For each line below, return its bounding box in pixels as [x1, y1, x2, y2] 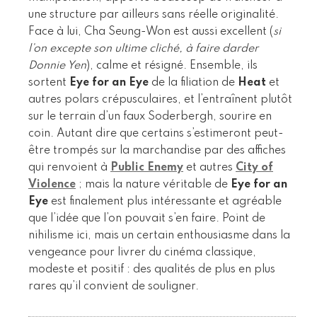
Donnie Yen [28, 59, 86, 71]
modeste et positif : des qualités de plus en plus [28, 263, 275, 275]
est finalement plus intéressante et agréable [48, 195, 282, 207]
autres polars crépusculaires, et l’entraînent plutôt [28, 93, 292, 105]
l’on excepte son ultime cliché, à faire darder [28, 42, 258, 54]
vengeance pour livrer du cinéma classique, [28, 246, 256, 258]
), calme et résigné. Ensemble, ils [86, 59, 258, 71]
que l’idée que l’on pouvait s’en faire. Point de [28, 212, 265, 224]
